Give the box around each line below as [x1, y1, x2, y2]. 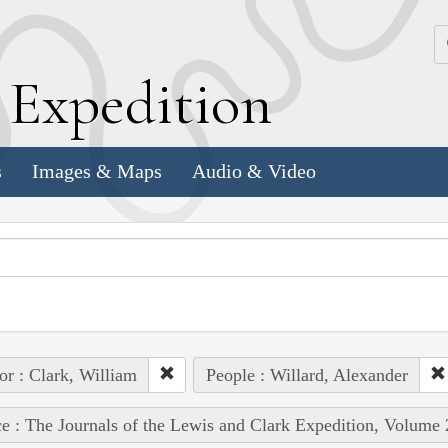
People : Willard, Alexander [205, 364, 408, 385]
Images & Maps [32, 160, 162, 183]
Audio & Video [192, 160, 316, 183]
